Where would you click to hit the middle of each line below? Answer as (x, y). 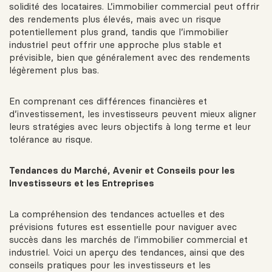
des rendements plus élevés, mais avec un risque (115, 19)
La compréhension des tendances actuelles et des (117, 214)
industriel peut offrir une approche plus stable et (115, 45)
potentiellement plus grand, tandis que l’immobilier (119, 32)
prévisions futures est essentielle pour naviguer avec (123, 227)
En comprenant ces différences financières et (108, 101)
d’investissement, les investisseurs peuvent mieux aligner (133, 114)
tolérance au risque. (51, 140)
